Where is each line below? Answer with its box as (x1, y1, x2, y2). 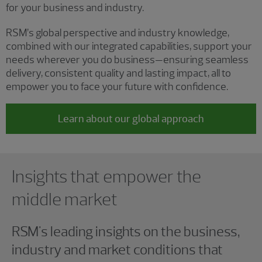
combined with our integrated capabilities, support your (6, 39, 252, 53)
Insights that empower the (12, 165, 201, 187)
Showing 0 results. (11, 153, 94, 166)
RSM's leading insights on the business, (12, 222, 240, 240)
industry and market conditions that (12, 240, 223, 258)
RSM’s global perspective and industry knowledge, (6, 26, 229, 39)
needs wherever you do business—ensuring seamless (6, 53, 249, 66)
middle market (12, 188, 118, 210)
